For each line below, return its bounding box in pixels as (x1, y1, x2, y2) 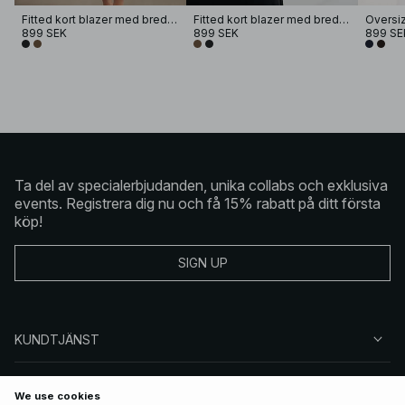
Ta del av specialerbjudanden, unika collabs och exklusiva (14, 175, 388, 194)
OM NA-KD (14, 376, 79, 392)
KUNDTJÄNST (14, 331, 99, 347)
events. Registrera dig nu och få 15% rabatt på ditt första (14, 193, 381, 212)
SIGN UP (177, 255, 228, 271)
